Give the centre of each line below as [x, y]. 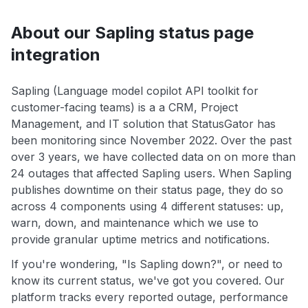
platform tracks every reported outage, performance [150, 297]
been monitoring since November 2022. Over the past [151, 141]
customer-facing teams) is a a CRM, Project [124, 108]
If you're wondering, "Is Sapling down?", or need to [147, 264]
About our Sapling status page [132, 33]
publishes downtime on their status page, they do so [147, 190]
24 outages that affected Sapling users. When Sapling [151, 174]
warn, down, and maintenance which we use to [135, 223]
